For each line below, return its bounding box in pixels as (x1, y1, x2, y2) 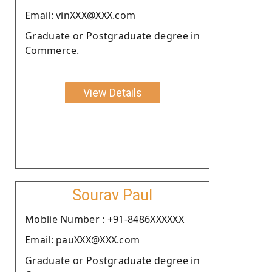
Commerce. (25, 43, 80, 57)
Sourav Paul (72, 186, 152, 204)
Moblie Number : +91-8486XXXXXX (25, 212, 184, 226)
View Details (83, 86, 142, 99)
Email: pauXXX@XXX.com (25, 233, 140, 246)
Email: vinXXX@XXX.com (25, 8, 136, 22)
